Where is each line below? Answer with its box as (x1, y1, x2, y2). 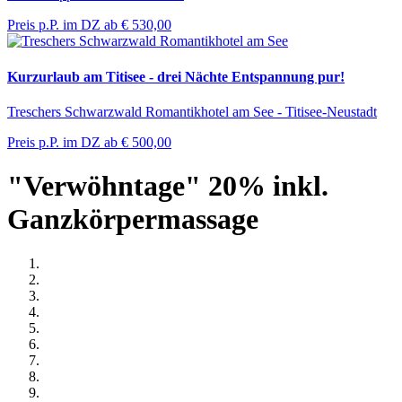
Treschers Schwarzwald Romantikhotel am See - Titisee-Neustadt (7, 104, 377, 119)
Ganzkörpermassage (7, 203, 258, 236)
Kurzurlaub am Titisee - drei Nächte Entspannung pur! (7, 68, 345, 84)
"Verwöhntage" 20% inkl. (7, 170, 328, 203)
